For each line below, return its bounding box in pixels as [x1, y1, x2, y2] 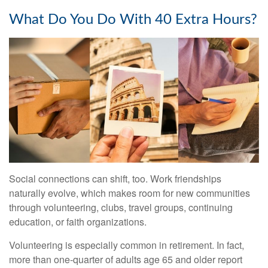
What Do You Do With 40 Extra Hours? [9, 13, 257, 28]
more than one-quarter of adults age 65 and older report [9, 252, 242, 267]
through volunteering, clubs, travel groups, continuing [9, 200, 233, 215]
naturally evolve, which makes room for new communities [9, 186, 250, 200]
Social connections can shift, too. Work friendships [9, 172, 221, 186]
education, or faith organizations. [9, 215, 147, 229]
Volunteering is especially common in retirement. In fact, [9, 238, 244, 252]
